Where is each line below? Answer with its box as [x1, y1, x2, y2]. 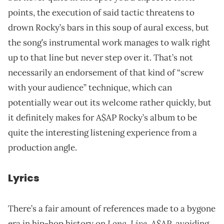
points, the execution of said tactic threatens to [8, 6, 194, 18]
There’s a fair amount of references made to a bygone [8, 202, 215, 214]
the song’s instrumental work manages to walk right [8, 36, 210, 48]
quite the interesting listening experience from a [8, 126, 197, 138]
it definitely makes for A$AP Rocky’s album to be [8, 111, 197, 123]
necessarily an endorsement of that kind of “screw [8, 66, 204, 78]
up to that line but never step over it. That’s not [8, 51, 193, 63]
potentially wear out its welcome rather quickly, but [8, 96, 211, 108]
